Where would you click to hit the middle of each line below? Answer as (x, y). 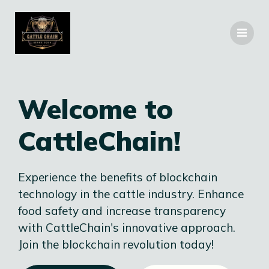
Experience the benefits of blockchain (118, 177)
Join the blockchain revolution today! (116, 244)
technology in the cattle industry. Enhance (131, 194)
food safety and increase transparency (122, 211)
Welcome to (95, 109)
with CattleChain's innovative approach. (127, 228)
